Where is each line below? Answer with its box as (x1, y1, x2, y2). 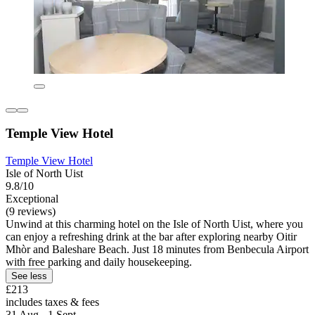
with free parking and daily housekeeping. (6, 255, 192, 268)
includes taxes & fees (6, 295, 99, 308)
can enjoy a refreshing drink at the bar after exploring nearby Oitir (6, 230, 297, 243)
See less (11, 270, 47, 281)
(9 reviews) (6, 205, 56, 217)
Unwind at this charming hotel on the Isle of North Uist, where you (6, 217, 303, 230)
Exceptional (6, 192, 58, 205)
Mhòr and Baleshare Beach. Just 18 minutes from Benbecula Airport (6, 243, 309, 255)
